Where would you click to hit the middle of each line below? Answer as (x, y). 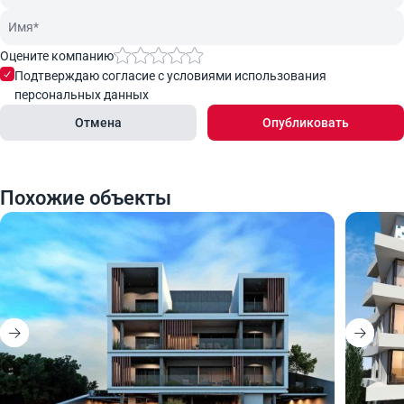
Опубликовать (306, 123)
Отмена (98, 123)
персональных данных (82, 95)
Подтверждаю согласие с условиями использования (170, 76)
